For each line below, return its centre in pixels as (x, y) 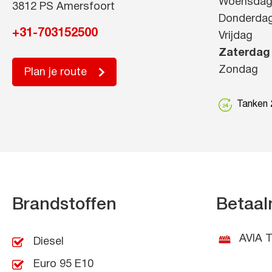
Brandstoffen (64, 205)
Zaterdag (244, 53)
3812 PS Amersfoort (63, 7)
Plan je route (56, 73)
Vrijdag (235, 36)
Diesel (49, 242)
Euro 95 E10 (63, 264)
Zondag (238, 70)
